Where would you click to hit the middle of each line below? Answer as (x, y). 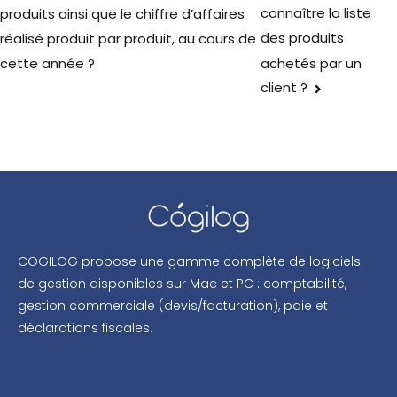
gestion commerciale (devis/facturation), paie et (173, 305)
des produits (303, 38)
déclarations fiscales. (85, 327)
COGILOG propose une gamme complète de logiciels (189, 261)
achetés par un (311, 63)
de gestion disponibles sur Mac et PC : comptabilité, (182, 283)
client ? (284, 88)
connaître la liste (316, 12)
